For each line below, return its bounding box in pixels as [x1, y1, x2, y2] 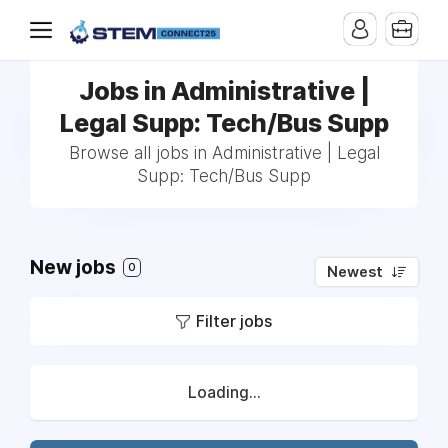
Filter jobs [196, 311, 272, 331]
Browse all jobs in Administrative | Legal [68, 143, 380, 163]
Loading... [187, 383, 261, 402]
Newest [327, 263, 383, 281]
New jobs [30, 256, 120, 279]
